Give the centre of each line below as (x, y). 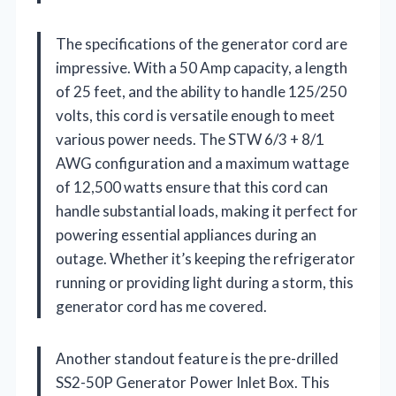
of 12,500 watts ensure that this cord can (192, 187)
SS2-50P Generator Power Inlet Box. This (193, 382)
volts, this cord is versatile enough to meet (195, 115)
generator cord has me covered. (161, 306)
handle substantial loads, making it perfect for (207, 210)
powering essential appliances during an (186, 234)
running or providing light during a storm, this (205, 282)
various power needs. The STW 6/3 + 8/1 (190, 139)
